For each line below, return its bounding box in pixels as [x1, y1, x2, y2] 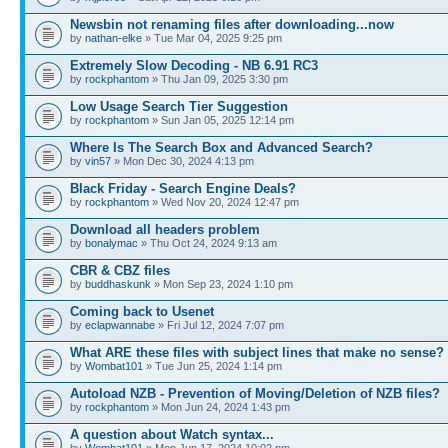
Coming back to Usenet [70, 303, 214, 319]
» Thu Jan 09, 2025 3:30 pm [149, 72, 288, 85]
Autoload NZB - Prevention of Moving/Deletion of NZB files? [70, 385, 440, 401]
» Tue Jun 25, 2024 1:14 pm [143, 359, 282, 372]
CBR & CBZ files [70, 262, 170, 278]
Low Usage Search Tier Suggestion [70, 98, 288, 114]
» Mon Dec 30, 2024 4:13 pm [111, 154, 254, 167]
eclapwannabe [85, 318, 155, 331]
